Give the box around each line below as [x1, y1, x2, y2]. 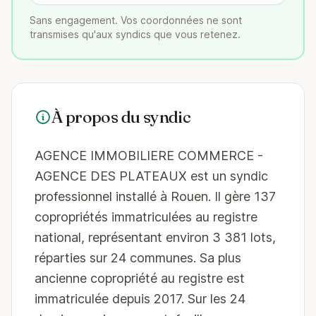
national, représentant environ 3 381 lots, [35, 230, 276, 245]
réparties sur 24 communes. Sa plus [35, 250, 241, 265]
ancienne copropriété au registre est [35, 271, 245, 286]
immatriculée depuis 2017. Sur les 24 [35, 291, 245, 306]
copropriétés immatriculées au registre [35, 209, 257, 224]
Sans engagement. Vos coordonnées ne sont [30, 14, 242, 26]
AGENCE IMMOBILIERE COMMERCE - [35, 148, 263, 163]
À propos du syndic [51, 107, 191, 127]
